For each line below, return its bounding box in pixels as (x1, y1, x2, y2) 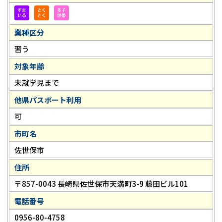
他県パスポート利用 (14, 95, 81, 106)
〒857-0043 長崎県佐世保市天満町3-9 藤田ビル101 (14, 178, 188, 189)
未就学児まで (14, 77, 59, 88)
